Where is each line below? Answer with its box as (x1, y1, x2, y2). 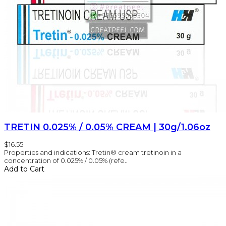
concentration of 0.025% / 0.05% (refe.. (4, 156, 128, 164)
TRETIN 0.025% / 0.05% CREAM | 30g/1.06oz (4, 121, 210, 133)
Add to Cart (4, 164, 44, 174)
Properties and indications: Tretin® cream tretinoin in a (4, 148, 182, 156)
